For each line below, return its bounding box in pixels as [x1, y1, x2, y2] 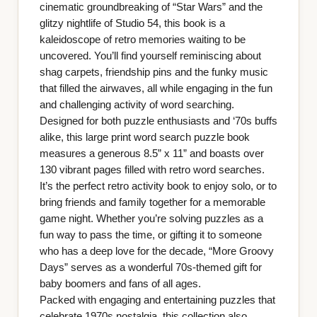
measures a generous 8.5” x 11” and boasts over [39, 148, 264, 160]
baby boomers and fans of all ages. [39, 278, 201, 290]
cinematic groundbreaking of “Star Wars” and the [39, 1, 263, 13]
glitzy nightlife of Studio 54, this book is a [39, 18, 225, 30]
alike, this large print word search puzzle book [39, 132, 250, 144]
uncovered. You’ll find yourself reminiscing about [39, 50, 261, 62]
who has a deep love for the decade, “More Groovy [39, 246, 274, 258]
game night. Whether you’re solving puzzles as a [39, 213, 263, 225]
